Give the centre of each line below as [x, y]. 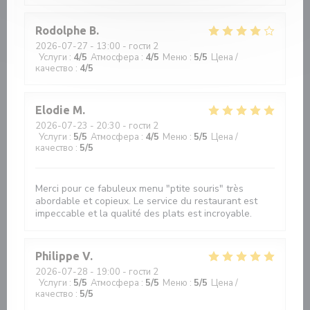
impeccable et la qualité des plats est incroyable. [144, 213]
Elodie [53, 110]
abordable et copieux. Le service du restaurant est [146, 201]
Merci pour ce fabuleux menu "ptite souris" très [139, 189]
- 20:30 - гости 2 [123, 126]
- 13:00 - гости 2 [123, 46]
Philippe [57, 256]
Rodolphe [61, 30]
